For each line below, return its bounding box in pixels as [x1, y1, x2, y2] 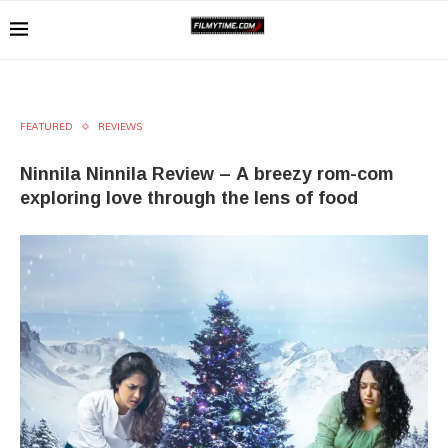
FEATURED [20, 116, 73, 136]
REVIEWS [98, 116, 142, 136]
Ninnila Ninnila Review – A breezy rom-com [20, 156, 393, 190]
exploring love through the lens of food [20, 180, 358, 214]
